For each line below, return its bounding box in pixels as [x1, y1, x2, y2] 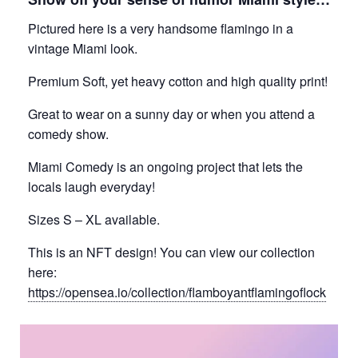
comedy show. [28, 125, 109, 144]
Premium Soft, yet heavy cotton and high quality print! [28, 72, 328, 91]
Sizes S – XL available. [28, 210, 160, 229]
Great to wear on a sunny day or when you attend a [28, 105, 315, 124]
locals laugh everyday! [28, 177, 155, 197]
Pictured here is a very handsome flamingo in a [28, 19, 293, 38]
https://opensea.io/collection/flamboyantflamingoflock [28, 283, 326, 302]
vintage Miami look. [28, 39, 137, 58]
